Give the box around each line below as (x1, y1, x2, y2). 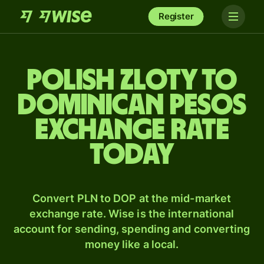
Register (158, 11, 194, 22)
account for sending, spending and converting (13, 223, 250, 235)
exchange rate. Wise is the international (29, 207, 235, 220)
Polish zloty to (27, 66, 237, 95)
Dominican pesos (18, 91, 246, 120)
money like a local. (84, 238, 179, 250)
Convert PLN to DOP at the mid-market (32, 192, 232, 204)
